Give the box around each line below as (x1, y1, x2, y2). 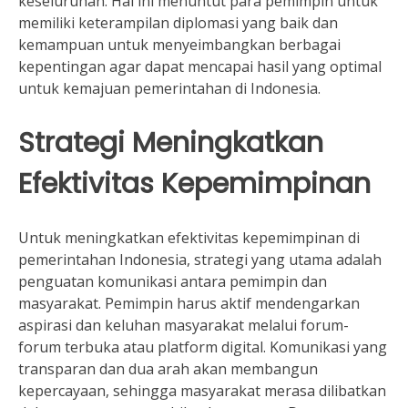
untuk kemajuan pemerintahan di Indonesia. (18, 78, 321, 98)
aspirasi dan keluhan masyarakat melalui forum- (18, 315, 349, 335)
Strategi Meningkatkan (18, 123, 323, 162)
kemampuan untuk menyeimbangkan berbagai (18, 35, 341, 55)
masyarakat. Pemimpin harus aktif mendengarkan (18, 293, 360, 313)
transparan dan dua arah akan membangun (18, 359, 318, 379)
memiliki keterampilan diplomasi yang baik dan (18, 13, 338, 33)
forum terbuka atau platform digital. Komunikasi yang (18, 337, 387, 357)
